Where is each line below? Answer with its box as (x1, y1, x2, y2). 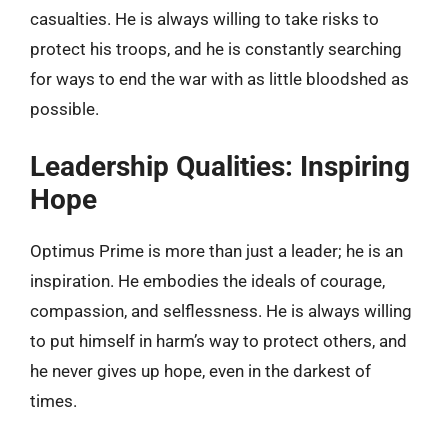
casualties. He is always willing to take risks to (30, 9, 379, 29)
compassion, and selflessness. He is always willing (30, 300, 412, 321)
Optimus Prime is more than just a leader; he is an (30, 240, 403, 261)
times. (30, 390, 77, 411)
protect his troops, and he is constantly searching (30, 39, 402, 59)
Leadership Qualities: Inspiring (30, 149, 410, 183)
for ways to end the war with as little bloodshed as (30, 69, 409, 89)
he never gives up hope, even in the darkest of (30, 360, 371, 381)
